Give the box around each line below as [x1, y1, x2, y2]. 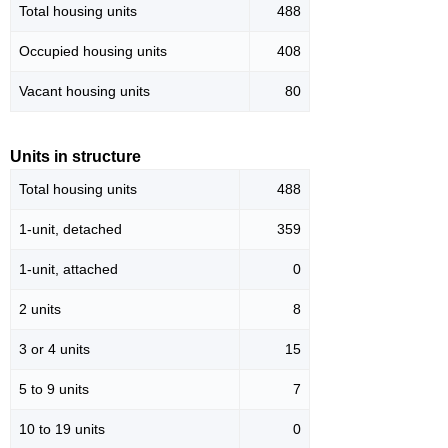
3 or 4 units [19, 341, 90, 358]
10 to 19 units [19, 421, 105, 438]
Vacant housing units [19, 83, 150, 100]
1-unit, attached [19, 261, 118, 278]
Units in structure [10, 148, 141, 166]
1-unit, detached [19, 221, 122, 238]
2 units [19, 301, 61, 318]
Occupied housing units [19, 43, 167, 60]
